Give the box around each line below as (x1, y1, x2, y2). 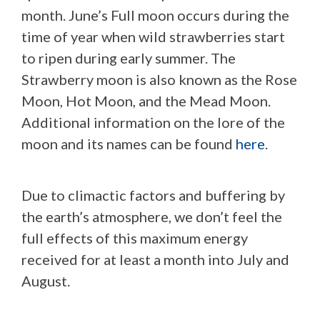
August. (21, 271, 70, 289)
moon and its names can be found (21, 134, 236, 152)
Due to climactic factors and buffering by (21, 186, 285, 204)
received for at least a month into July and (21, 250, 289, 268)
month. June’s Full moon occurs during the (21, 6, 289, 24)
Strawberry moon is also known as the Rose (21, 70, 297, 88)
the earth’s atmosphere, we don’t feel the (21, 207, 282, 225)
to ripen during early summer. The (21, 49, 236, 66)
